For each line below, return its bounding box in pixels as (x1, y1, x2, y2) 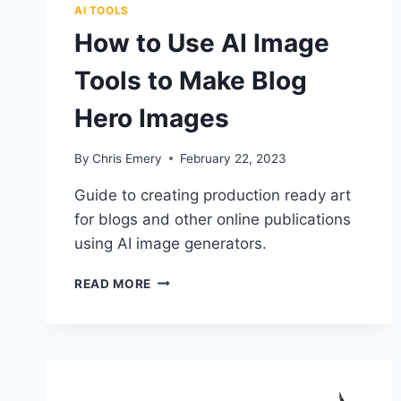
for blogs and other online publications (74, 209, 351, 228)
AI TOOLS (74, 4, 129, 18)
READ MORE (74, 276, 152, 291)
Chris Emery (92, 150, 163, 166)
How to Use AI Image (74, 28, 329, 59)
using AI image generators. (74, 234, 267, 252)
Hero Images (74, 103, 229, 134)
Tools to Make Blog (74, 65, 307, 97)
